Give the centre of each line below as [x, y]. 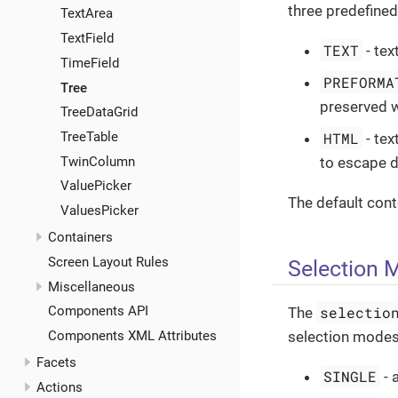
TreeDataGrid [99, 112]
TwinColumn [97, 161]
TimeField [89, 63]
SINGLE [350, 377]
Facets [56, 363]
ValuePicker [96, 186]
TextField [87, 39]
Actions [59, 387]
